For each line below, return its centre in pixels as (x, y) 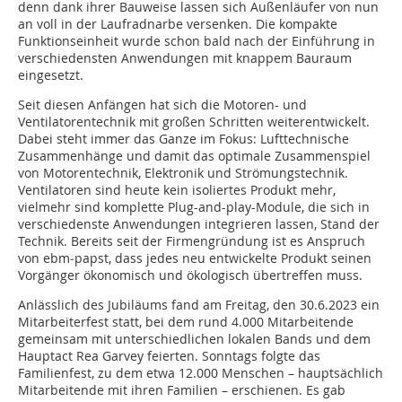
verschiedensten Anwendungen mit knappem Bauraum (185, 58)
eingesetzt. (51, 75)
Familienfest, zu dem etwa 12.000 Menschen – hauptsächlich (201, 373)
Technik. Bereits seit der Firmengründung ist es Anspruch (192, 241)
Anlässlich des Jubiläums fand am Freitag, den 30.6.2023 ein (199, 305)
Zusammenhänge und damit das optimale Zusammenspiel (194, 156)
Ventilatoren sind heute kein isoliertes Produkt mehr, (177, 190)
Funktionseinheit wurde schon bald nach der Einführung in (197, 41)
